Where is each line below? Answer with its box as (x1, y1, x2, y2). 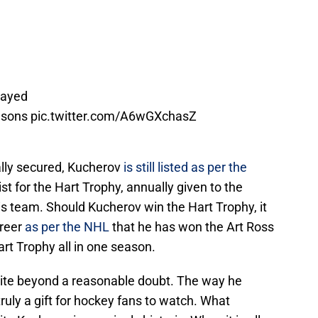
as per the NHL (25, 219, 112, 235)
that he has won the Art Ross (112, 219, 274, 235)
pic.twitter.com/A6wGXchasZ (31, 109, 197, 124)
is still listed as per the (124, 160, 247, 175)
